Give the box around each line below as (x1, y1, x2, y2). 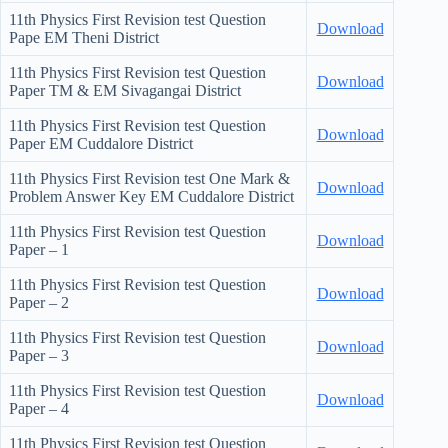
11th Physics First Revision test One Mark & (9, 170, 290, 188)
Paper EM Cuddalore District (9, 135, 193, 153)
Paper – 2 (9, 294, 69, 312)
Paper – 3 (9, 347, 69, 365)
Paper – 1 (9, 241, 69, 259)
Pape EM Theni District (9, 29, 159, 47)
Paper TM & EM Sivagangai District (9, 82, 241, 100)
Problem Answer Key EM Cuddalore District (9, 188, 294, 206)
